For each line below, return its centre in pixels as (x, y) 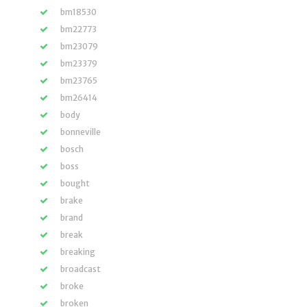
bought (75, 183)
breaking (78, 252)
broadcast (81, 269)
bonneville (81, 132)
